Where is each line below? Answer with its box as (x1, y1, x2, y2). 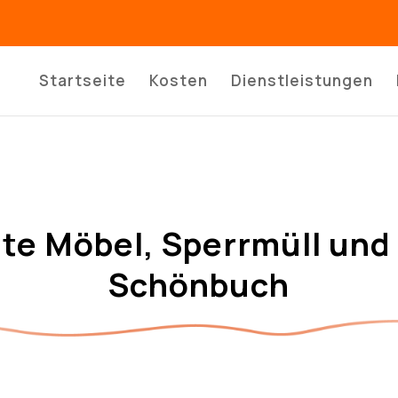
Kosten (148, 70, 208, 91)
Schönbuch (108, 263, 290, 306)
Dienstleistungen (230, 70, 373, 91)
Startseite (38, 70, 126, 91)
